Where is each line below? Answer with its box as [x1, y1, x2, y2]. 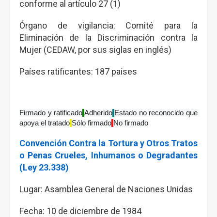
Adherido [84, 109, 112, 117]
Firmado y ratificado [19, 109, 83, 117]
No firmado [113, 119, 148, 127]
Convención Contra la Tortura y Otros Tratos [19, 138, 198, 148]
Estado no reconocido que [114, 109, 198, 117]
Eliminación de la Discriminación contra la [19, 32, 198, 43]
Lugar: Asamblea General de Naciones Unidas [19, 184, 193, 194]
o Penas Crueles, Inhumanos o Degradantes [19, 150, 198, 160]
